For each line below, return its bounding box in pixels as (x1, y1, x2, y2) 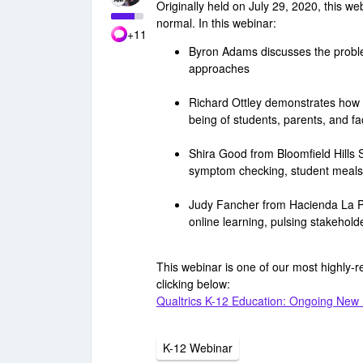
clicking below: (156, 275, 230, 292)
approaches (189, 60, 250, 76)
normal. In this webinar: (156, 15, 276, 31)
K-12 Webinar (163, 340, 233, 356)
